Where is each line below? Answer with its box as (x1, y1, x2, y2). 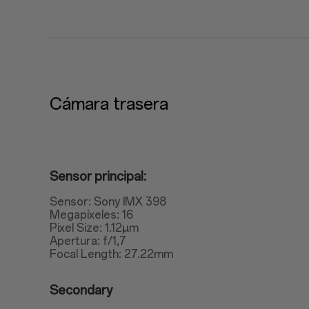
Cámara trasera (50, 94, 168, 114)
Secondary (50, 283, 112, 298)
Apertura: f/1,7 (50, 235, 126, 248)
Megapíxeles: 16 (50, 208, 133, 221)
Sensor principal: (50, 169, 146, 184)
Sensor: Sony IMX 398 (50, 195, 166, 208)
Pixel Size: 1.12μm (50, 221, 139, 235)
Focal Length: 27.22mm (50, 248, 173, 261)
